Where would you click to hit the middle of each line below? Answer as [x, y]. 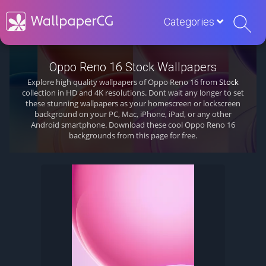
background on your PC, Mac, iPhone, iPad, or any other [133, 114]
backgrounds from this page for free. [133, 135]
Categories [190, 22]
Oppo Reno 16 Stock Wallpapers [133, 67]
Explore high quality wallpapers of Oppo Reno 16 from [123, 82]
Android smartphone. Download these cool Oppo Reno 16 [133, 125]
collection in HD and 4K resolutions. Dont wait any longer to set [133, 93]
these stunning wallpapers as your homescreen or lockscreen [133, 103]
